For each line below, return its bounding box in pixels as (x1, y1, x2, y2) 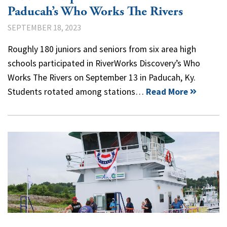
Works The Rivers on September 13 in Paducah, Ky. (8, 71, 196, 83)
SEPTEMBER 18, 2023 (8, 22, 81, 32)
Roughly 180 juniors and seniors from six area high (8, 43, 196, 55)
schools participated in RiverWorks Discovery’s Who (8, 57, 200, 69)
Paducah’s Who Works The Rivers (8, 3, 183, 20)
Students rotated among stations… (8, 86, 146, 97)
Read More (146, 86, 188, 97)
